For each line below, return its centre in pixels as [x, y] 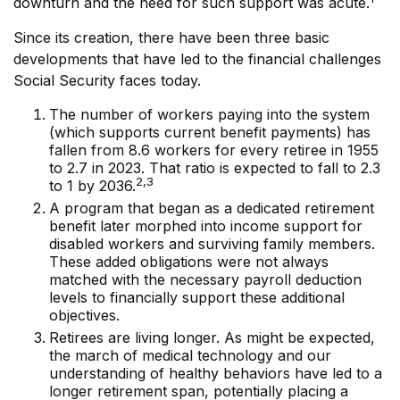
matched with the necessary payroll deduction [205, 279]
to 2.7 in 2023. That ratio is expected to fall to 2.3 [215, 168]
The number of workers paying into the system [209, 114]
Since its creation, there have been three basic [171, 37]
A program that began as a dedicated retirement [212, 208]
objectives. [84, 315]
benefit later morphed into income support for [206, 226]
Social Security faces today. [107, 80]
